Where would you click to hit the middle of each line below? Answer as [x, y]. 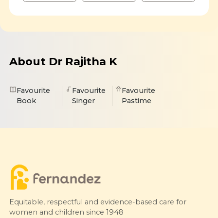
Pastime [137, 101]
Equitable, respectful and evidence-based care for [98, 202]
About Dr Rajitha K [63, 62]
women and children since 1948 [66, 212]
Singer [83, 101]
